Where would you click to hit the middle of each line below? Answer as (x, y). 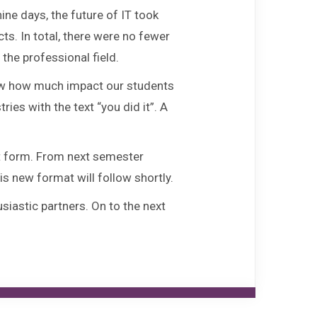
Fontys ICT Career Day (154, 64)
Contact (233, 154)
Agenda (234, 109)
